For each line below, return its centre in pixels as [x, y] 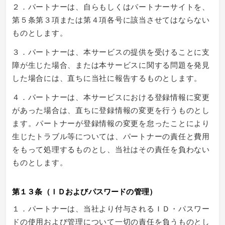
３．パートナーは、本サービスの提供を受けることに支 [111, 51]
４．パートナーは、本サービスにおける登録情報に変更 [111, 96]
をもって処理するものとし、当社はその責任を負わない [111, 149]
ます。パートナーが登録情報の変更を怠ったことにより [111, 123]
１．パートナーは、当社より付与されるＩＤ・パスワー [111, 208]
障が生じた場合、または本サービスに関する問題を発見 [111, 64]
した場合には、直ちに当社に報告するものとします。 [107, 77]
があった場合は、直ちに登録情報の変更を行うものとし [111, 109]
